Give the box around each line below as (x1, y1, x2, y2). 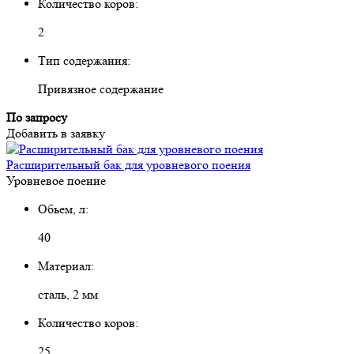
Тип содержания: (38, 52, 130, 68)
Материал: (38, 258, 94, 273)
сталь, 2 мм (38, 286, 98, 302)
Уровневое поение (6, 172, 106, 188)
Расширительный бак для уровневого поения (6, 156, 250, 172)
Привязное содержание (38, 81, 164, 96)
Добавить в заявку (6, 125, 105, 141)
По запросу (6, 109, 67, 125)
